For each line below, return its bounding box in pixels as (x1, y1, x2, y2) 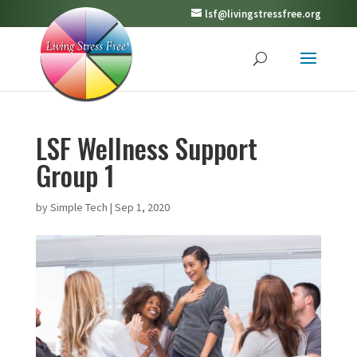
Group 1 (35, 155, 115, 195)
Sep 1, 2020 (114, 200, 170, 214)
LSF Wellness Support (35, 127, 257, 168)
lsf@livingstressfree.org (205, 6, 322, 21)
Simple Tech (49, 200, 108, 214)
